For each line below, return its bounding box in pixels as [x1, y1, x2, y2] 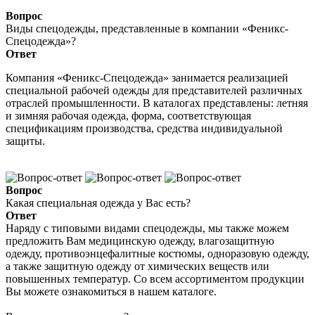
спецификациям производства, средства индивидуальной [6, 122, 283, 135]
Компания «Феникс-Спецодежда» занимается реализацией [6, 72, 288, 84]
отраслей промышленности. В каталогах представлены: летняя [6, 97, 308, 110]
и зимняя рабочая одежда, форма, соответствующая [6, 110, 251, 122]
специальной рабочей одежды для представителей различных [6, 84, 302, 97]
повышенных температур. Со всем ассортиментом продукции [6, 273, 304, 285]
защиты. [6, 135, 45, 148]
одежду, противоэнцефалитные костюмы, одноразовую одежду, [6, 247, 309, 260]
